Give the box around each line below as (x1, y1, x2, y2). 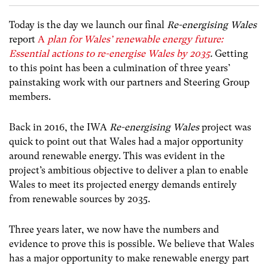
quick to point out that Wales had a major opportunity (9, 135, 243, 147)
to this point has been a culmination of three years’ (9, 62, 230, 74)
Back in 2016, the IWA (9, 121, 109, 133)
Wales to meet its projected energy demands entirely (9, 178, 237, 190)
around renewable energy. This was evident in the (9, 150, 225, 162)
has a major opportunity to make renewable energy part (9, 252, 249, 264)
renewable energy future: (115, 33, 223, 45)
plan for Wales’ (45, 33, 115, 45)
